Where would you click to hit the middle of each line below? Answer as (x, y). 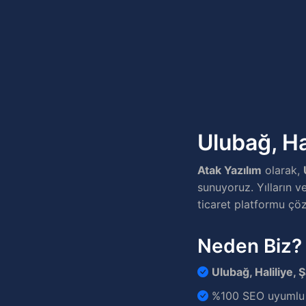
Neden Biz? (250, 246)
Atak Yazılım (230, 170)
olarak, (283, 170)
